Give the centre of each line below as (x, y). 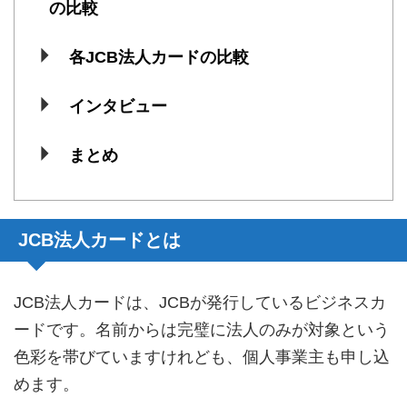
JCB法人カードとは (99, 239)
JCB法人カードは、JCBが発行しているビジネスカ (200, 302)
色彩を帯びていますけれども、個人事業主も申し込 (202, 357)
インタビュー (118, 107)
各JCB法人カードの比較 (159, 58)
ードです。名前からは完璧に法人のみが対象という (202, 329)
